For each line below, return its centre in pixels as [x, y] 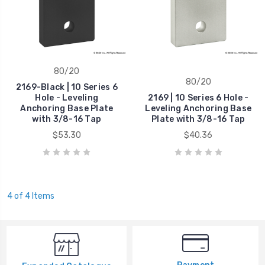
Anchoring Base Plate [67, 108]
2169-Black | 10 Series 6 [67, 87]
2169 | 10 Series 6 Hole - [198, 98]
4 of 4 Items [30, 196]
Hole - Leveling [67, 98]
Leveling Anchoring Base [198, 108]
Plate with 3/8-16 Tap [198, 119]
